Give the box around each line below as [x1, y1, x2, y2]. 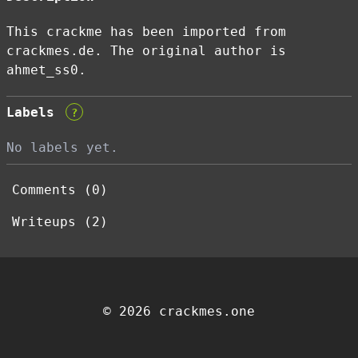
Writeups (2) [11, 214, 108, 229]
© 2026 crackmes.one [103, 304, 255, 319]
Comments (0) [11, 182, 108, 197]
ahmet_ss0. [6, 62, 86, 78]
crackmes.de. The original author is [6, 43, 286, 58]
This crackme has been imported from [6, 24, 286, 39]
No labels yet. [6, 140, 118, 155]
